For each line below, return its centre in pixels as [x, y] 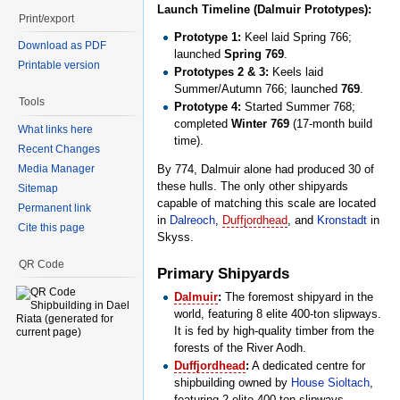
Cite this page [51, 227]
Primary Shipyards [223, 273]
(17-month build [331, 124]
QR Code [42, 264]
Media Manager [56, 168]
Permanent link [54, 208]
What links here [55, 129]
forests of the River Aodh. [241, 348]
